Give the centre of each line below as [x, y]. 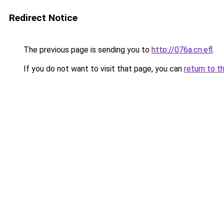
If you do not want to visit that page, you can [103, 69]
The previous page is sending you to [86, 50]
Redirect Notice [43, 18]
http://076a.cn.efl [182, 50]
